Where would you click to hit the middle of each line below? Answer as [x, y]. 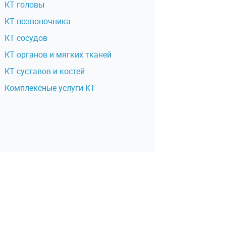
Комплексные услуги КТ [50, 88]
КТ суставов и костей [44, 71]
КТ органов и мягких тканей [58, 54]
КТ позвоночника [37, 21]
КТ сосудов [26, 38]
